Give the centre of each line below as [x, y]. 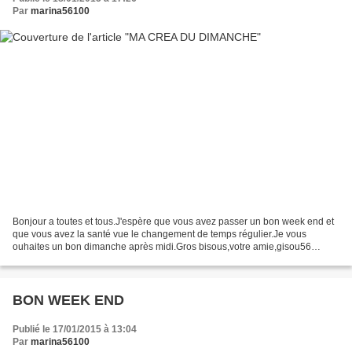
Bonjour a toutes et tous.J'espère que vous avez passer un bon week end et [173, 221]
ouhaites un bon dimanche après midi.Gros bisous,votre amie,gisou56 [162, 246]
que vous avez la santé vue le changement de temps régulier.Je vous [159, 234]
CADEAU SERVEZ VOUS [67, 259]
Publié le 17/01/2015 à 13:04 [75, 329]
